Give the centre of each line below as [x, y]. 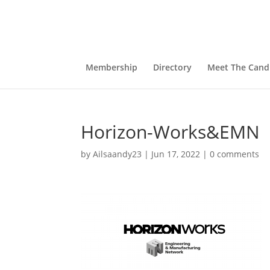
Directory [172, 67]
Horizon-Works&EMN [171, 132]
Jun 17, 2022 [176, 154]
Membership [111, 67]
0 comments [235, 154]
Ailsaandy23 [118, 154]
